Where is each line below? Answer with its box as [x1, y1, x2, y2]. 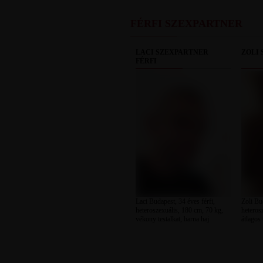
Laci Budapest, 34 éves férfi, [135, 197, 215, 205]
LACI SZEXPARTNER [135, 48, 208, 56]
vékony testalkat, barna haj [135, 215, 209, 223]
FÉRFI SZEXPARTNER [130, 18, 242, 29]
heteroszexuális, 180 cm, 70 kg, [135, 206, 223, 214]
